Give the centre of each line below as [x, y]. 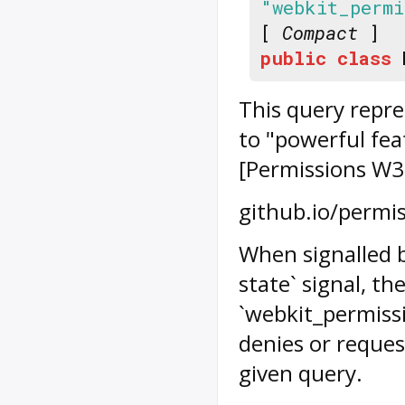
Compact [320, 33]
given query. [301, 373]
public [293, 58]
